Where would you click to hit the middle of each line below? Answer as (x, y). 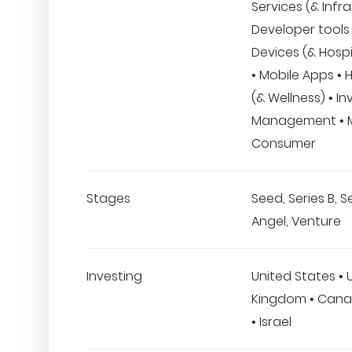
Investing (114, 276)
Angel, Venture (296, 221)
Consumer (284, 143)
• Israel (271, 322)
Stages (108, 198)
